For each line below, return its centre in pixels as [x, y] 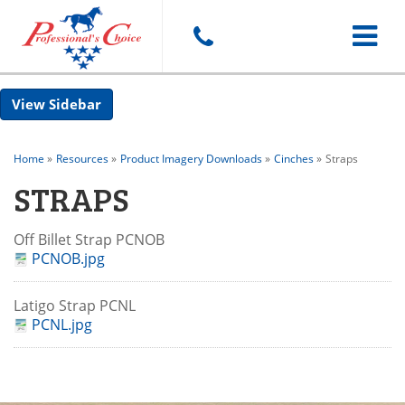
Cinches [294, 159]
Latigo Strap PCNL [80, 306]
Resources [82, 159]
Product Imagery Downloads [191, 159]
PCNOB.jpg [68, 259]
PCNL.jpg [62, 325]
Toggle [374, 35]
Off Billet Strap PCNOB [94, 240]
